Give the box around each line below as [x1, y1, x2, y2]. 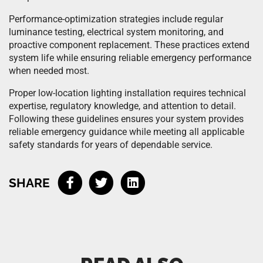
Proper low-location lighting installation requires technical [9, 87, 246, 99]
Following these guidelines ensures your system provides [9, 113, 244, 124]
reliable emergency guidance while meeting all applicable [9, 126, 244, 137]
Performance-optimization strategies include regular [9, 14, 223, 25]
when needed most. [9, 65, 89, 76]
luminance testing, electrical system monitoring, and [9, 26, 224, 38]
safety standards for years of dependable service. [9, 139, 213, 150]
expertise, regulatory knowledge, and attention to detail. [9, 100, 236, 112]
